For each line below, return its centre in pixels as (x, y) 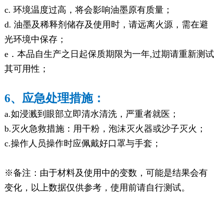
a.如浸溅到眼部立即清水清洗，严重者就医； (91, 114)
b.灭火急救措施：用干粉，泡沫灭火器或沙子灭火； (105, 128)
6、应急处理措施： (54, 98)
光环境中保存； (35, 39)
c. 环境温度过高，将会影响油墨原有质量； (88, 10)
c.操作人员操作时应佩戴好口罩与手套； (82, 143)
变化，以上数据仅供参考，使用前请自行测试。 (97, 187)
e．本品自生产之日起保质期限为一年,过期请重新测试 (109, 54)
